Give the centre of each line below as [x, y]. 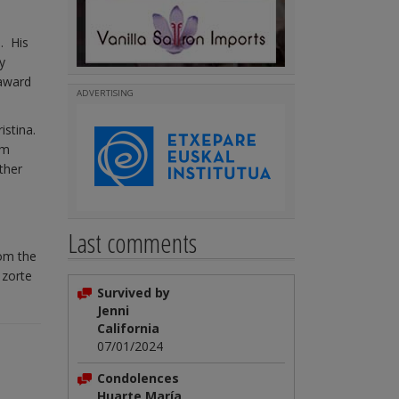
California [128, 328]
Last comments [132, 243]
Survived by [134, 293]
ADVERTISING [105, 93]
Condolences [138, 378]
